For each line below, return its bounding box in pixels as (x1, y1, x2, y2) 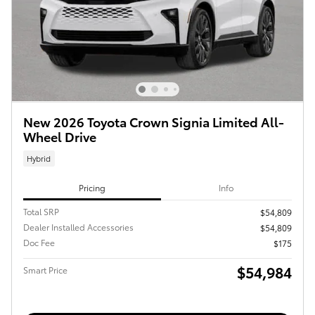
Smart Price (23, 264, 67, 276)
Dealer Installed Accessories (23, 221, 134, 233)
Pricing (78, 181, 105, 193)
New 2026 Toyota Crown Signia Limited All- (23, 112, 284, 130)
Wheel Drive (23, 127, 96, 145)
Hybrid (27, 152, 51, 164)
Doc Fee (23, 236, 55, 249)
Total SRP (23, 205, 59, 218)
